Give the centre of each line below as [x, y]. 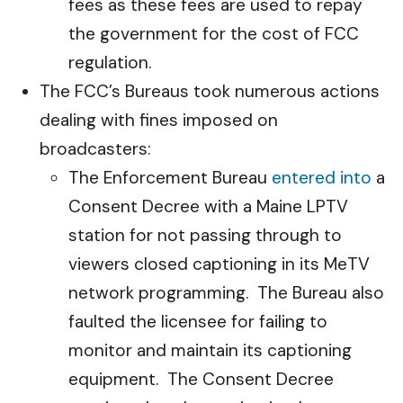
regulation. [112, 63]
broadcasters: [95, 149]
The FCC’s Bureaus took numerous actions [210, 91]
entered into [322, 178]
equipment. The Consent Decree [201, 379]
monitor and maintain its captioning [210, 350]
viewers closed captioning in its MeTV [219, 264]
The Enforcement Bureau [170, 178]
